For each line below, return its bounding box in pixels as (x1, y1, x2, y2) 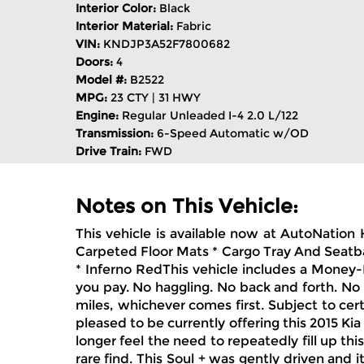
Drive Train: (76, 144, 145, 158)
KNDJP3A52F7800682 (103, 37, 230, 51)
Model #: (76, 72, 130, 87)
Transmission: (76, 126, 157, 141)
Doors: (76, 54, 116, 69)
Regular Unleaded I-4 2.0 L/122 (122, 108, 298, 123)
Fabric (176, 19, 211, 33)
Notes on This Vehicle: (75, 194, 298, 218)
